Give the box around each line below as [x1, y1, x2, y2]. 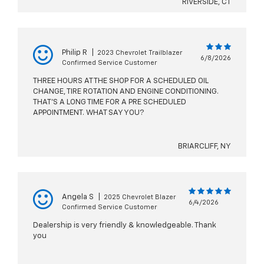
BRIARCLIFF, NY [178, 143, 231, 151]
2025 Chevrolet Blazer [104, 194, 176, 201]
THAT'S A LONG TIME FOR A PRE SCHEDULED [33, 98, 186, 107]
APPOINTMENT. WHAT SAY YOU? [33, 109, 144, 117]
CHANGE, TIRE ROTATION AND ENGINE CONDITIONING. [33, 88, 219, 96]
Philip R [62, 49, 87, 57]
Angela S [62, 193, 94, 202]
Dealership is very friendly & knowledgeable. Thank [33, 222, 216, 230]
